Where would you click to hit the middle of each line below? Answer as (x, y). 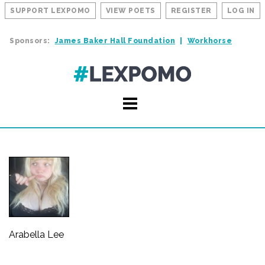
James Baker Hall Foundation (115, 41)
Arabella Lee (36, 235)
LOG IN (241, 11)
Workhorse (209, 41)
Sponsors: (30, 41)
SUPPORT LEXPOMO (50, 11)
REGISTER (191, 11)
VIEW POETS (130, 11)
